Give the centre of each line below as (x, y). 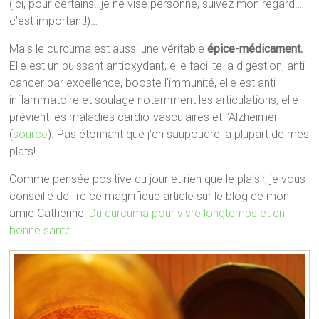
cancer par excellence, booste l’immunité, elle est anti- (145, 83)
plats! (23, 152)
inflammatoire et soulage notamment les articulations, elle (154, 100)
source (31, 135)
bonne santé (41, 231)
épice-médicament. (255, 49)
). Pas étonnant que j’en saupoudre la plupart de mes (179, 135)
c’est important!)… (54, 21)
